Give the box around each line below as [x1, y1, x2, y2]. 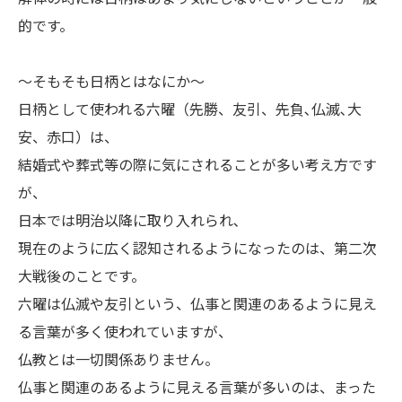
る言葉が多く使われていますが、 [18, 323, 232, 341]
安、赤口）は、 [18, 128, 118, 146]
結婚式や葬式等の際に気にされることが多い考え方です [18, 156, 377, 174]
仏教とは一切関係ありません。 [18, 351, 219, 369]
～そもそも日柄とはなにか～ [18, 73, 205, 91]
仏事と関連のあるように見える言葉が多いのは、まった [18, 379, 376, 397]
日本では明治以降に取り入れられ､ [18, 212, 240, 230]
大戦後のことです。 [18, 267, 145, 285]
